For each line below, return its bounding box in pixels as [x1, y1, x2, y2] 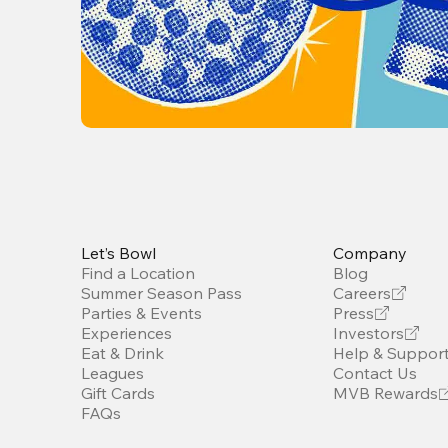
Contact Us [333, 362, 418, 383]
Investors [333, 322, 405, 343]
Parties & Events [81, 302, 203, 323]
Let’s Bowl [81, 242, 157, 263]
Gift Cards [81, 382, 156, 403]
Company [333, 242, 408, 263]
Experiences [81, 322, 173, 343]
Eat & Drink [81, 342, 165, 363]
